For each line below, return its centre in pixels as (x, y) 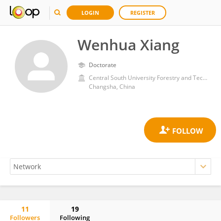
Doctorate (103, 65)
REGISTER (143, 13)
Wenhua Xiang (129, 45)
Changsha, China (112, 87)
